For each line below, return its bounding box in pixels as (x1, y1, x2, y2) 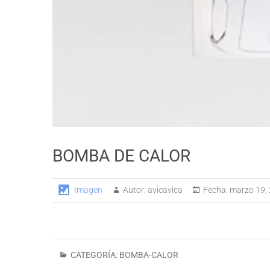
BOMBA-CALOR (119, 250, 178, 260)
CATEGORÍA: (69, 250, 119, 260)
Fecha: (203, 185, 228, 195)
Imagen (74, 185, 102, 195)
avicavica (146, 185, 183, 195)
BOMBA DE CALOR (52, 146, 190, 166)
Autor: (123, 185, 146, 195)
